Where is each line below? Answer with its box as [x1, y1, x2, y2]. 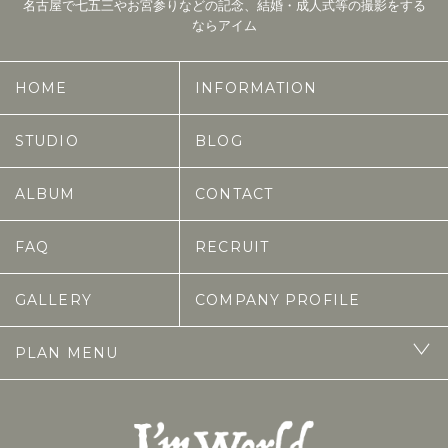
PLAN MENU [15, 344, 119, 362]
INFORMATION [195, 79, 318, 97]
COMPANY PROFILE [195, 291, 360, 309]
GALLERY [15, 291, 92, 309]
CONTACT [195, 185, 274, 203]
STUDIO [15, 132, 79, 150]
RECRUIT [195, 238, 270, 256]
